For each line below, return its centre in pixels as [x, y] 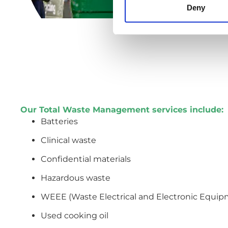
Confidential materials [86, 159]
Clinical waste [68, 140]
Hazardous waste [76, 178]
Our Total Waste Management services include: [122, 110]
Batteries [59, 122]
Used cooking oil [75, 216]
